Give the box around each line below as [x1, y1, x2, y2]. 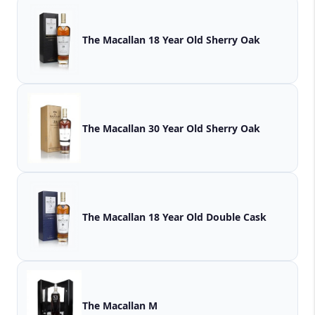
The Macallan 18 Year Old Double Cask [82, 210, 266, 224]
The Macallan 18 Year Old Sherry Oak [82, 32, 260, 46]
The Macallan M [82, 298, 157, 312]
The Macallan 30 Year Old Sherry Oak [82, 121, 260, 135]
